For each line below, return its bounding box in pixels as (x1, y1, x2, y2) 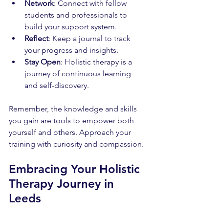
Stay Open (24, 57, 61, 66)
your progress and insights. (24, 45, 118, 55)
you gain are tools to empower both (9, 115, 136, 125)
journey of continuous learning (24, 68, 133, 78)
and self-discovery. (24, 80, 89, 90)
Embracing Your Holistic (9, 161, 143, 176)
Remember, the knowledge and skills (9, 104, 139, 113)
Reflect (24, 33, 48, 43)
